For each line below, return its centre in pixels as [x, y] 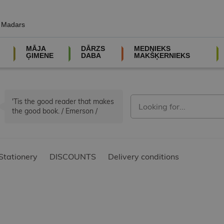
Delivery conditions [143, 157]
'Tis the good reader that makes [63, 102]
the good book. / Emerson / [55, 111]
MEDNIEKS [152, 48]
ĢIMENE [39, 55]
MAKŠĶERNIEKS [162, 55]
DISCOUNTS [73, 157]
